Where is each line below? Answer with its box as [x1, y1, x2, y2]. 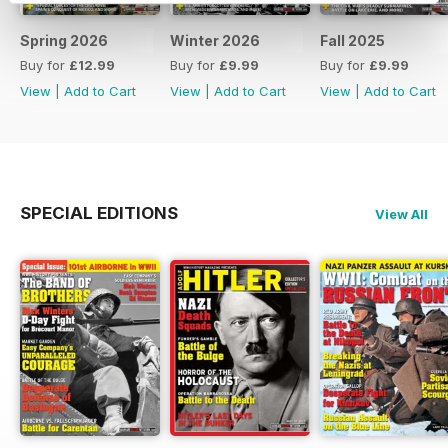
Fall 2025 [320, 31, 385, 49]
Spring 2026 [20, 31, 108, 49]
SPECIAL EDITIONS [20, 202, 178, 223]
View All [375, 205, 428, 222]
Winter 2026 [170, 31, 260, 49]
